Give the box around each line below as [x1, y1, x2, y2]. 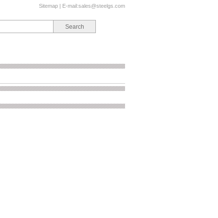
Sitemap [39, 3, 58, 9]
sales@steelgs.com [78, 3, 125, 9]
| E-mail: [58, 3, 78, 9]
